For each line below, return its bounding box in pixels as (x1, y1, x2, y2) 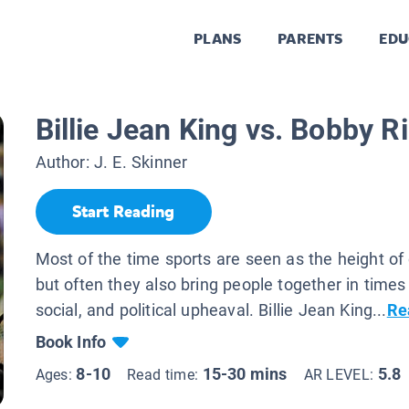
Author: (35, 152, 94, 173)
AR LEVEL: (303, 365, 378, 383)
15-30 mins (202, 363, 288, 383)
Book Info (35, 331, 107, 351)
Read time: (127, 365, 203, 383)
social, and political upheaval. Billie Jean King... (35, 299, 387, 320)
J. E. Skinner (93, 152, 188, 173)
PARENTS (278, 29, 343, 49)
